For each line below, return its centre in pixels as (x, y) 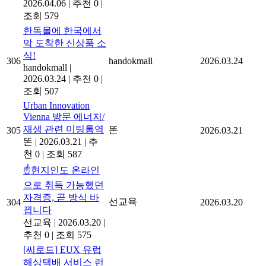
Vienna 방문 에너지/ (64, 117)
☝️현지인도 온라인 (61, 170)
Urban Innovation (56, 106)
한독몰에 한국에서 (62, 31)
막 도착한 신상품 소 (65, 43)
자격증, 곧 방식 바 (61, 198)
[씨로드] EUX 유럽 (62, 250)
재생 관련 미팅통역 (64, 129)
